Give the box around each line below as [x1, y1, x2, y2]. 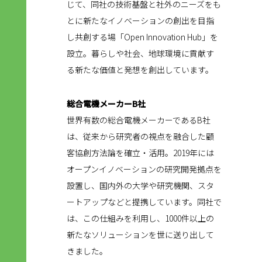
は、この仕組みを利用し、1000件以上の [67, 212, 214, 224]
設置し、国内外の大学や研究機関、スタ [67, 179, 214, 191]
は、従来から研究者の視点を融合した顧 [67, 130, 214, 142]
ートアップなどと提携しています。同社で [67, 195, 222, 208]
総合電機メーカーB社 [67, 97, 146, 109]
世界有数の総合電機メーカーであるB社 [67, 113, 211, 126]
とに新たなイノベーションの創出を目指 [67, 14, 214, 26]
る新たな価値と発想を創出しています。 [67, 63, 213, 75]
